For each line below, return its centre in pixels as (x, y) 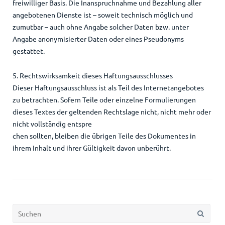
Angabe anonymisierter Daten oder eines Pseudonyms (98, 39)
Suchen (23, 210)
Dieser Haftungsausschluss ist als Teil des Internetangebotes (108, 88)
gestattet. (28, 51)
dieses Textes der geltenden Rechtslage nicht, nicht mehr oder (111, 112)
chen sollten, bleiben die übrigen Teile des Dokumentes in (104, 136)
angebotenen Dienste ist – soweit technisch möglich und (102, 15)
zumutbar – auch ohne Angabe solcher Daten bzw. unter (100, 27)
